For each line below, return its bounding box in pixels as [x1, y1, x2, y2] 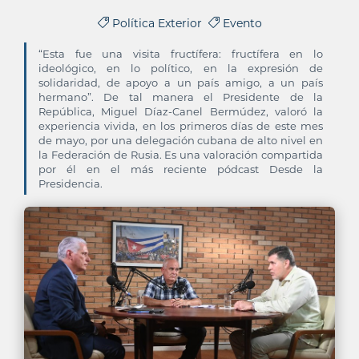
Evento [219, 16, 262, 30]
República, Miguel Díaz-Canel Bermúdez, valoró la [38, 105, 323, 118]
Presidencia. [38, 177, 103, 190]
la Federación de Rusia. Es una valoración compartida [38, 148, 323, 161]
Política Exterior [108, 16, 208, 30]
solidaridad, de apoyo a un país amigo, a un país [38, 76, 323, 89]
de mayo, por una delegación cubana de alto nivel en [38, 134, 323, 147]
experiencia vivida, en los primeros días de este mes [38, 119, 323, 132]
